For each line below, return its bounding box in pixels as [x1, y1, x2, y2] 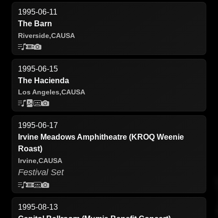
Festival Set [18, 167, 64, 177]
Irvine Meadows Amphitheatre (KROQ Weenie [18, 133, 184, 142]
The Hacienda [18, 76, 69, 85]
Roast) [18, 145, 42, 153]
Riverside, [18, 31, 51, 39]
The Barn [18, 19, 52, 28]
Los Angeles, [18, 88, 61, 96]
